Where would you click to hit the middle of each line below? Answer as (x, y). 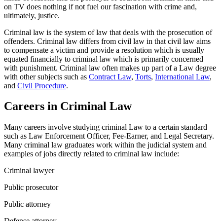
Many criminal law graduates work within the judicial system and (105, 145)
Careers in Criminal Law (68, 106)
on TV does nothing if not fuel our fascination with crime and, (100, 6)
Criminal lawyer (29, 171)
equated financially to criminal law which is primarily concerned (104, 59)
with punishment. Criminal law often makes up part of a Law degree (110, 68)
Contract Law (110, 76)
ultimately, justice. (32, 15)
